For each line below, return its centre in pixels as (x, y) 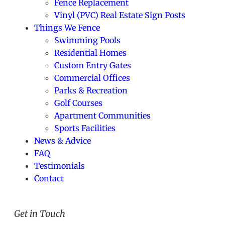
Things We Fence (67, 27)
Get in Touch (40, 213)
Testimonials (60, 165)
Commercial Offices (92, 78)
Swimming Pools (87, 40)
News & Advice (63, 140)
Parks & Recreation (91, 90)
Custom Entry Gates (93, 65)
